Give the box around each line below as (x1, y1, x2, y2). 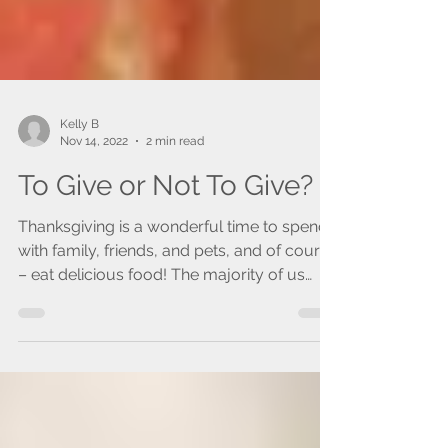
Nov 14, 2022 (60, 173, 128, 188)
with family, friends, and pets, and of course (18, 281, 337, 300)
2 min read (146, 173, 204, 188)
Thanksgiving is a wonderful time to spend (18, 257, 328, 276)
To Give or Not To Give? (18, 209, 313, 242)
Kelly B (60, 157, 99, 171)
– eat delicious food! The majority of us (18, 305, 305, 324)
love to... (18, 329, 78, 348)
